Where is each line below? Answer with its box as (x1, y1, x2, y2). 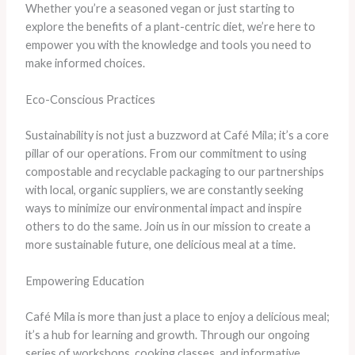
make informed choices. (25, 55, 145, 70)
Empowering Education (25, 274, 144, 288)
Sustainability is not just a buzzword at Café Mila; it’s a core (25, 128, 329, 143)
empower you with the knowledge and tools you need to (25, 37, 311, 52)
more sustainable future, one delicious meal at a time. (25, 238, 296, 252)
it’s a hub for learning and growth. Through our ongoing (25, 328, 310, 342)
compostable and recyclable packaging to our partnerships (25, 165, 324, 179)
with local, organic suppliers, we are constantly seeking (25, 183, 303, 197)
